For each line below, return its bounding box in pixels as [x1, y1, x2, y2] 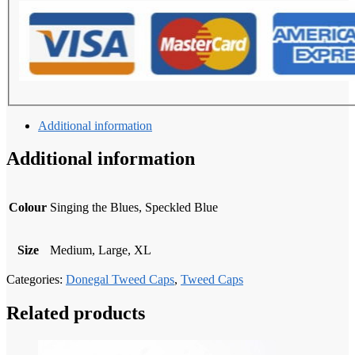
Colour [9, 200, 47, 215]
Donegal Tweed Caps [66, 273, 174, 287]
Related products [6, 303, 145, 324]
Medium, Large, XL [50, 243, 151, 258]
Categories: [6, 273, 66, 287]
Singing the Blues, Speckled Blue [50, 200, 218, 215]
